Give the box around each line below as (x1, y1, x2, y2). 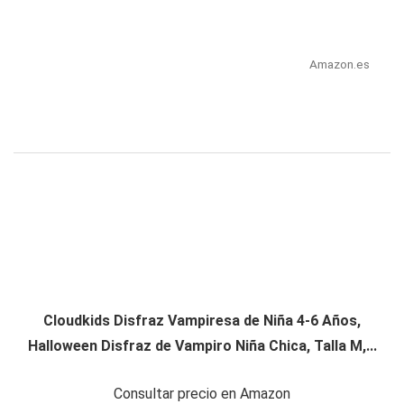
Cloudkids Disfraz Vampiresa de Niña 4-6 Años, (43, 312, 361, 330)
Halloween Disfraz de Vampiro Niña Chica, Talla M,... (27, 337, 377, 355)
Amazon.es (308, 57, 370, 72)
